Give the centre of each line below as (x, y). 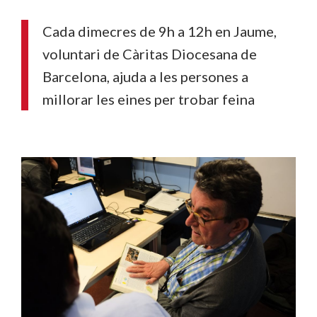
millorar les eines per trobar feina (149, 99)
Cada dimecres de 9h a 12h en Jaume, (160, 31)
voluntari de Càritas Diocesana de (150, 54)
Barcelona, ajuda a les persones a (145, 76)
